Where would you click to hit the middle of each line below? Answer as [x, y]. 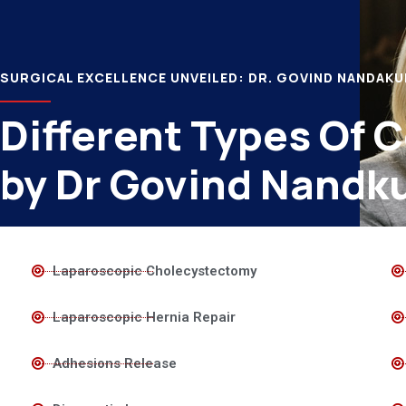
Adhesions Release [114, 363]
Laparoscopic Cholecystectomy [154, 271]
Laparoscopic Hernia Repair [144, 317]
